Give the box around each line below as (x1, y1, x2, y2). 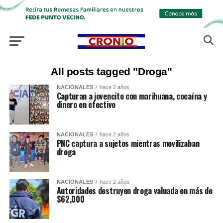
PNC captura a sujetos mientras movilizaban (56, 137, 200, 150)
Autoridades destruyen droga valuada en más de (56, 185, 213, 197)
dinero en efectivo (56, 99, 115, 111)
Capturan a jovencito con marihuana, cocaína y (56, 90, 207, 103)
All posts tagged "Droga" (51, 66, 172, 78)
